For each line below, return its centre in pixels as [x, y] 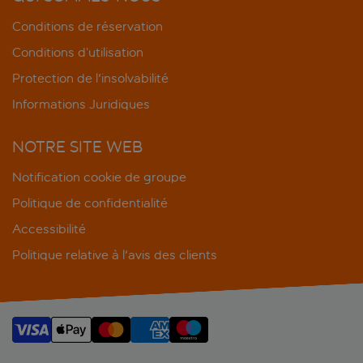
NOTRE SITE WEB [77, 146]
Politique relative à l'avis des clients [115, 254]
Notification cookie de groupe [99, 177]
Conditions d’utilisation [78, 52]
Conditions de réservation [88, 26]
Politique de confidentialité [90, 203]
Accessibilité [49, 228]
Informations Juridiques [81, 104]
